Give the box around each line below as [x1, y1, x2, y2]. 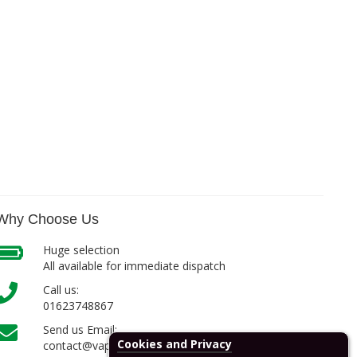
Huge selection [43, 242, 120, 257]
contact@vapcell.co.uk [43, 338, 158, 353]
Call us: [43, 282, 80, 297]
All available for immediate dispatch [43, 258, 226, 273]
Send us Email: [43, 322, 118, 337]
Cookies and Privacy [117, 336, 232, 351]
